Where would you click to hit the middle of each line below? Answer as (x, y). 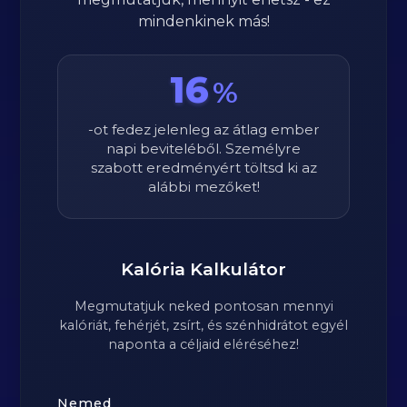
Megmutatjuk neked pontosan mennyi (203, 306)
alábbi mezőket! (203, 187)
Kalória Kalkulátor (203, 269)
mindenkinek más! (203, 21)
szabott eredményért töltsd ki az (203, 168)
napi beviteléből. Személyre (203, 149)
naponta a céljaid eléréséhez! (203, 344)
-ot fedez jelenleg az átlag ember (203, 129)
